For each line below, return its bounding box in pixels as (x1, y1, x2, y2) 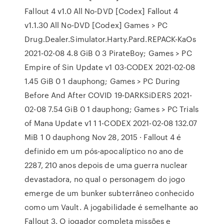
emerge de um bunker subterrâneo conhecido (24, 187, 194, 198)
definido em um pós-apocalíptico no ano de (24, 145, 184, 156)
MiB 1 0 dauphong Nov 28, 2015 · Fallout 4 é (24, 131, 181, 142)
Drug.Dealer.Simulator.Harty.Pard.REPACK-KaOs (24, 33, 196, 44)
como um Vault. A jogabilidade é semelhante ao (24, 201, 198, 212)
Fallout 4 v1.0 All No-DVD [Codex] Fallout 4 (24, 5, 178, 16)
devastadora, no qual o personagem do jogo (24, 173, 185, 184)
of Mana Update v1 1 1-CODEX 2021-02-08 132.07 (24, 117, 197, 128)
